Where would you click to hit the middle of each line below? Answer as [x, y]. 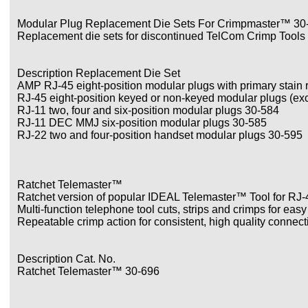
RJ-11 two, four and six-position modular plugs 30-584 [148, 110]
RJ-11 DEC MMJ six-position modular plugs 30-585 [142, 123]
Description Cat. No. [66, 259]
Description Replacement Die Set [99, 73]
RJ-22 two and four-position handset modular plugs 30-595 [160, 135]
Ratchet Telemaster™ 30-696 [88, 271]
